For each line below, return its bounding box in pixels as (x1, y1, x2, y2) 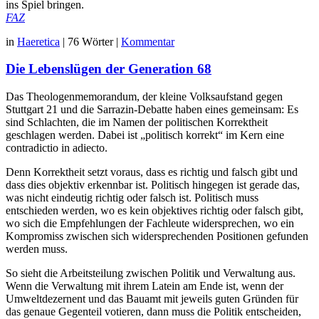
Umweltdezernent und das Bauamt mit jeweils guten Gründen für (6, 293, 298, 305)
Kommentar (121, 35, 174, 48)
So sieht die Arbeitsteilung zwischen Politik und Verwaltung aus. (6, 267, 296, 280)
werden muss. (6, 243, 68, 256)
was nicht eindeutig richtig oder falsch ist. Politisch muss (6, 192, 258, 204)
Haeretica (17, 35, 60, 48)
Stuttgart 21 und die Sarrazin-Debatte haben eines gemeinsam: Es (6, 103, 298, 116)
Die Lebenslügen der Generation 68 (6, 61, 211, 77)
